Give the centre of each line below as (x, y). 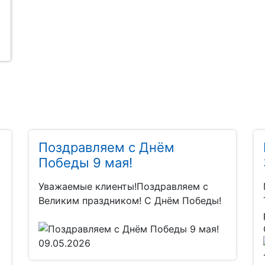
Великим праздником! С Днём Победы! (130, 201)
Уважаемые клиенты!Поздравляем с (123, 187)
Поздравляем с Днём (106, 148)
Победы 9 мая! (85, 163)
